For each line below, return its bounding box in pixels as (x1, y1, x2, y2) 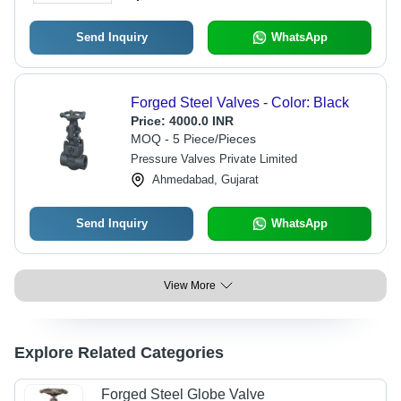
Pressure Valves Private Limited (130, 152, 297, 166)
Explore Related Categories (14, 344, 224, 362)
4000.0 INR (168, 114, 234, 128)
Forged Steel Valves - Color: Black (130, 95, 349, 110)
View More (164, 279, 216, 292)
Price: (130, 114, 169, 128)
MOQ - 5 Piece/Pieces (130, 132, 256, 146)
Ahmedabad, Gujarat (151, 173, 259, 186)
